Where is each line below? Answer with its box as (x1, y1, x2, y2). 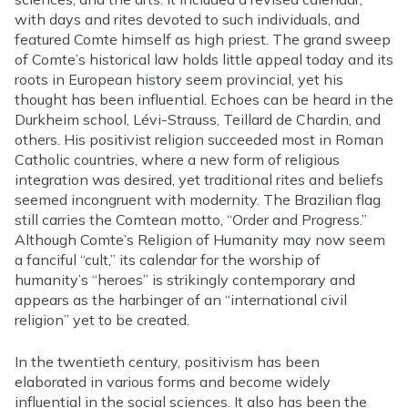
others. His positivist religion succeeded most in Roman (15, 129, 383, 148)
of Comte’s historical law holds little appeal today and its (15, 49, 393, 68)
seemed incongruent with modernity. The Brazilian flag (15, 189, 381, 209)
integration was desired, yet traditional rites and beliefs (15, 169, 383, 189)
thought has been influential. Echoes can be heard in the (15, 89, 393, 108)
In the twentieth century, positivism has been (15, 352, 320, 371)
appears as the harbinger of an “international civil (15, 290, 347, 309)
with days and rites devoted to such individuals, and (15, 9, 360, 28)
